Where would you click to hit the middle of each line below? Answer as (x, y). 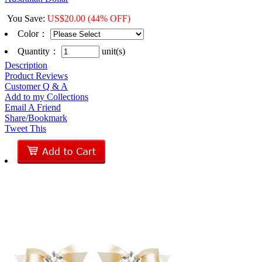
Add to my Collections (46, 96)
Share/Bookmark (36, 118)
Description (26, 65)
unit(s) (112, 51)
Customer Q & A (36, 86)
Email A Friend (33, 107)
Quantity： (39, 51)
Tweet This (25, 128)
